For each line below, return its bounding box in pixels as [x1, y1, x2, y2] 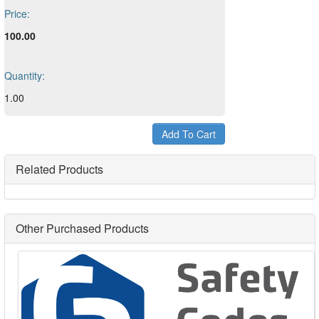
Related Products [16, 161, 103, 177]
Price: [4, 6, 30, 21]
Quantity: [4, 68, 45, 83]
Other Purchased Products [16, 220, 149, 236]
